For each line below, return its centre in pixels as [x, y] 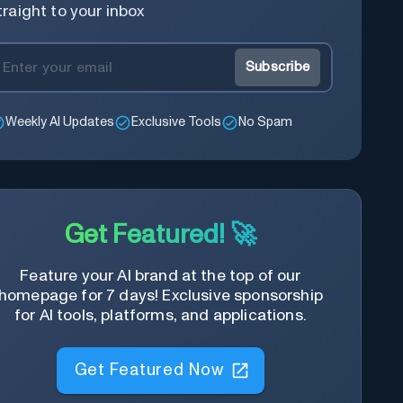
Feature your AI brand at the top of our [161, 276]
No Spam [266, 123]
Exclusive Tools [177, 123]
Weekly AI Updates [60, 123]
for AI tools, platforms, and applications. [160, 315]
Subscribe [278, 67]
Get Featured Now [149, 367]
